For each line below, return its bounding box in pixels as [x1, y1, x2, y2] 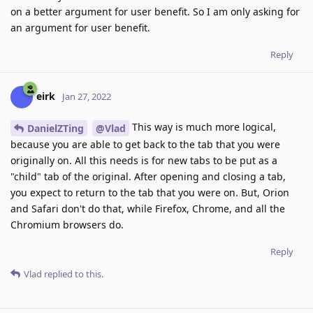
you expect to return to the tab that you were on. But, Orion [10, 185, 289, 199]
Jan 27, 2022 [62, 89, 111, 103]
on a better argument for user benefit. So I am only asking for [10, 5, 300, 19]
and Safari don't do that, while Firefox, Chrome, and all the [10, 201, 285, 215]
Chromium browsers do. [10, 217, 124, 231]
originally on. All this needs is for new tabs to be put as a [10, 153, 277, 167]
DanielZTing [27, 121, 84, 135]
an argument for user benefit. [10, 21, 150, 35]
